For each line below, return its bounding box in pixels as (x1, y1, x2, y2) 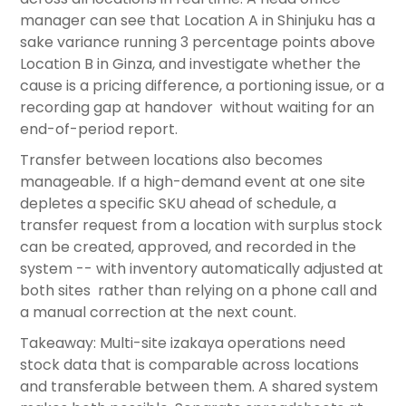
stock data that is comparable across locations (20, 354, 359, 376)
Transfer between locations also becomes (20, 150, 323, 171)
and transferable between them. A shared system (20, 376, 378, 398)
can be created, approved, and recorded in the (20, 237, 356, 258)
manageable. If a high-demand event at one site (20, 171, 365, 193)
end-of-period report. (20, 119, 178, 140)
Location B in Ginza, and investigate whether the (20, 53, 361, 75)
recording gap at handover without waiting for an (20, 97, 374, 119)
